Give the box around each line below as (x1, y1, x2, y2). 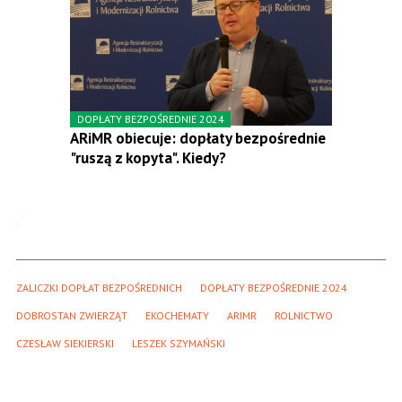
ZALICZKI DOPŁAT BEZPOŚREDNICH (16, 281, 182, 295)
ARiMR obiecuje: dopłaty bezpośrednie (70, 128, 326, 149)
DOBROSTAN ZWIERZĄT (16, 309, 127, 323)
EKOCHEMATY (145, 309, 209, 323)
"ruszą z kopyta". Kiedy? (70, 148, 226, 169)
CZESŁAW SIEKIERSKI (16, 336, 114, 351)
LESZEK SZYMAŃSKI (132, 336, 225, 351)
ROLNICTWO (275, 309, 333, 323)
